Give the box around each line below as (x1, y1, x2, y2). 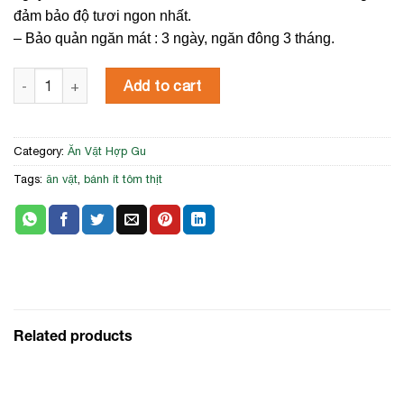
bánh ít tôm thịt (84, 172, 162, 187)
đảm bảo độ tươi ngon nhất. (14, 7, 191, 23)
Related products (14, 326, 133, 344)
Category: (14, 144, 68, 159)
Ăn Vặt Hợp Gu (68, 144, 146, 159)
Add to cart (124, 78, 202, 95)
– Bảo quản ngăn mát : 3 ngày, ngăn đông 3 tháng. (14, 30, 335, 46)
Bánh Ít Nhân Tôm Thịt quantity (13, 69, 203, 86)
